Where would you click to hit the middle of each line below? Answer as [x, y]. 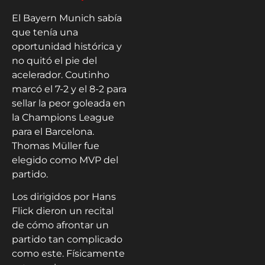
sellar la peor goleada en [69, 103]
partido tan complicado [67, 240]
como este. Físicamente [68, 254]
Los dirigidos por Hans [64, 197]
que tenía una [45, 32]
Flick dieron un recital [63, 211]
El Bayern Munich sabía [67, 18]
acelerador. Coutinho [61, 75]
